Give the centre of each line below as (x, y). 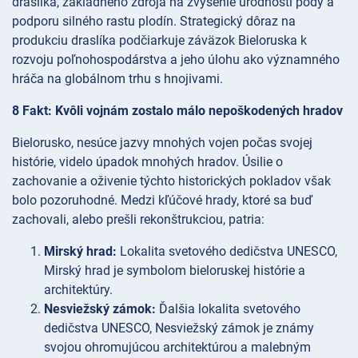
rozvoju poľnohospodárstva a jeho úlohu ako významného (176, 59)
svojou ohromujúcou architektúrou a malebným (177, 347)
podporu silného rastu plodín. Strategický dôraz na (154, 21)
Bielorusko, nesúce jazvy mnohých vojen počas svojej (162, 142)
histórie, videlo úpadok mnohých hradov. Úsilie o (147, 161)
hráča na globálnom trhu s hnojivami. (117, 78)
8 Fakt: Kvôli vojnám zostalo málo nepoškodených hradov (177, 110)
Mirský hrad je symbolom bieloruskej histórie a (175, 270)
